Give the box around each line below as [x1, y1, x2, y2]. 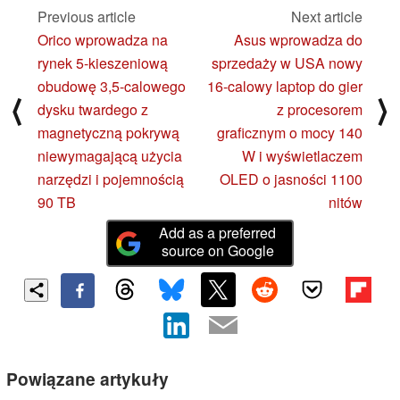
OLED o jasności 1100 [220, 169, 362, 190]
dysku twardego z [37, 99, 148, 121]
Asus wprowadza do [234, 29, 362, 51]
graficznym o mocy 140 [217, 122, 362, 144]
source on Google [161, 240, 274, 262]
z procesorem [277, 99, 362, 121]
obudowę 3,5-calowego [37, 76, 186, 97]
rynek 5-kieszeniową [37, 53, 168, 74]
